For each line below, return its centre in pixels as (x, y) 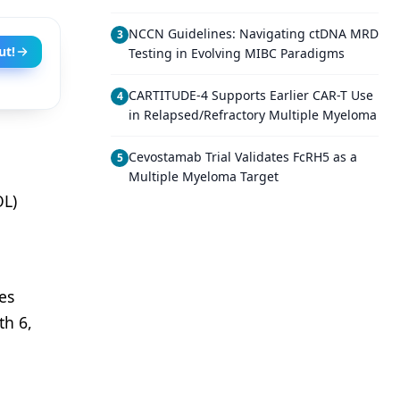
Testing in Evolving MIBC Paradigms (237, 53)
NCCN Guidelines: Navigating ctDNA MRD (254, 33)
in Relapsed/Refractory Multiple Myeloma (253, 115)
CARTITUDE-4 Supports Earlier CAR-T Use (251, 95)
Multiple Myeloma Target (204, 176)
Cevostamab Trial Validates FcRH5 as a (243, 157)
